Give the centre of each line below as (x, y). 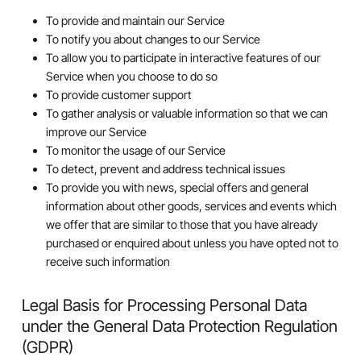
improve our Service (96, 131)
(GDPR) (47, 346)
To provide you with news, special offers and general (177, 187)
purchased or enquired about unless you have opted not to (192, 243)
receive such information (108, 261)
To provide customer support (118, 94)
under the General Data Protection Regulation (179, 326)
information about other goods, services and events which (191, 205)
